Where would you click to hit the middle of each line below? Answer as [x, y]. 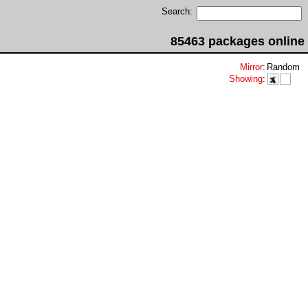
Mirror [251, 67]
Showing [246, 79]
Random [283, 67]
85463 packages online [238, 41]
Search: [177, 11]
